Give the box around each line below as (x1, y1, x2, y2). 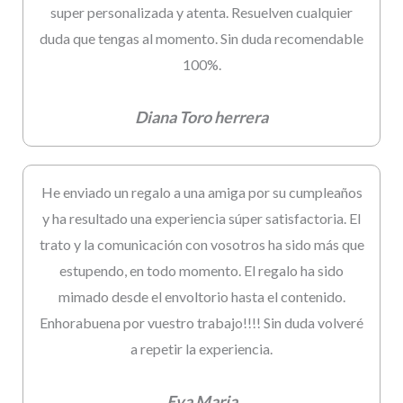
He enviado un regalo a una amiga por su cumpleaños (40, 184, 363, 201)
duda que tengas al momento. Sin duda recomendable (40, 30, 363, 48)
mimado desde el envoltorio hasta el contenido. (58, 288, 345, 306)
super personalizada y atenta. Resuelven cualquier (50, 4, 353, 22)
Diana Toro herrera (135, 107, 268, 128)
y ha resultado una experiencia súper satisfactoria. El (42, 210, 361, 228)
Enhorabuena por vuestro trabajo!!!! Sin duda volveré (40, 314, 363, 332)
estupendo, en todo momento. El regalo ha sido (59, 262, 344, 280)
